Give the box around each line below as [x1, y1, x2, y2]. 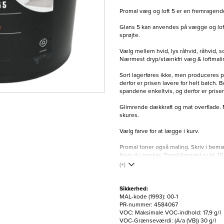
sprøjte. [119, 31, 140, 38]
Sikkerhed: [119, 184, 148, 192]
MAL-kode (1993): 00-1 [119, 192, 178, 200]
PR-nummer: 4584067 [119, 200, 178, 208]
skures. [119, 111, 139, 118]
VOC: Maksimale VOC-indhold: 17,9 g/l [119, 208, 221, 216]
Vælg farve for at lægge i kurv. [119, 127, 199, 134]
